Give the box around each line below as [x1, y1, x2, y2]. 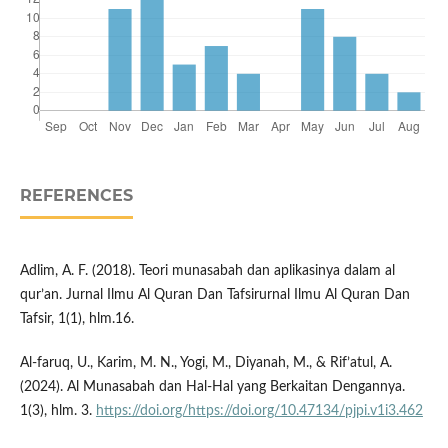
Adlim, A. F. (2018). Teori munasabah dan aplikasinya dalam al [19, 264, 395, 279]
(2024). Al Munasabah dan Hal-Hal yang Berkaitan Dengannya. [19, 380, 405, 395]
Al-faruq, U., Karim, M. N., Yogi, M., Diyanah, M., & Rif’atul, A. [19, 356, 392, 371]
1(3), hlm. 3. [19, 404, 96, 419]
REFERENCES [19, 186, 133, 206]
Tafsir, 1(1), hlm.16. [19, 312, 134, 327]
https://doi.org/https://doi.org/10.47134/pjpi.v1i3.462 [95, 404, 423, 419]
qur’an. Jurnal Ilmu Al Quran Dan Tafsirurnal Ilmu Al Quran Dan [19, 288, 410, 303]
